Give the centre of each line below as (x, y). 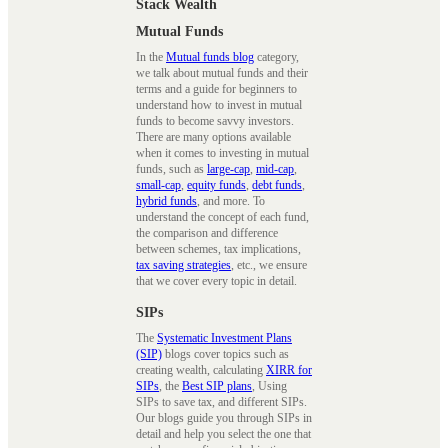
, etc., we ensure (269, 265)
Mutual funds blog (210, 57)
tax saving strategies (183, 265)
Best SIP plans (217, 385)
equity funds (216, 185)
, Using (269, 385)
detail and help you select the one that (223, 433)
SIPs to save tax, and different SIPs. (221, 401)
